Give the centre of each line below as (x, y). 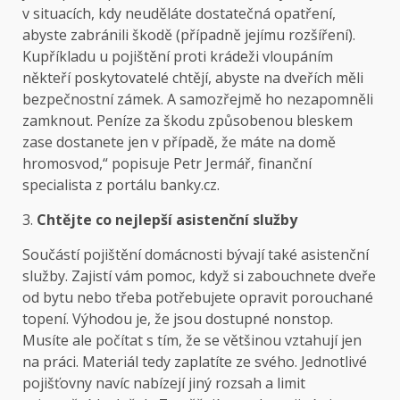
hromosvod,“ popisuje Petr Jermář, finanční (167, 164)
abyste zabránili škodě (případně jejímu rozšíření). (189, 35)
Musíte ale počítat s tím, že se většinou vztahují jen (192, 341)
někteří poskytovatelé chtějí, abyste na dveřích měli (193, 78)
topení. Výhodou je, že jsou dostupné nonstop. (178, 319)
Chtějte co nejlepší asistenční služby (167, 220)
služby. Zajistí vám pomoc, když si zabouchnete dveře (199, 276)
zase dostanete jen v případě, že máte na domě (179, 142)
